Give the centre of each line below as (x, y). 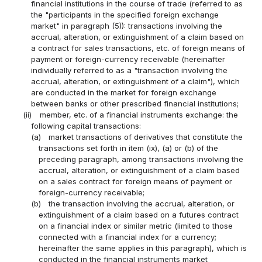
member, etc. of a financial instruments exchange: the (139, 115)
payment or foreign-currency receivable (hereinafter (128, 59)
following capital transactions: (86, 126)
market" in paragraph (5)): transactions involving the (126, 26)
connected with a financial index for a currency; (127, 237)
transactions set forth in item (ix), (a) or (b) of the (128, 148)
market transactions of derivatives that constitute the (145, 137)
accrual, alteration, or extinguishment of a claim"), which (135, 82)
